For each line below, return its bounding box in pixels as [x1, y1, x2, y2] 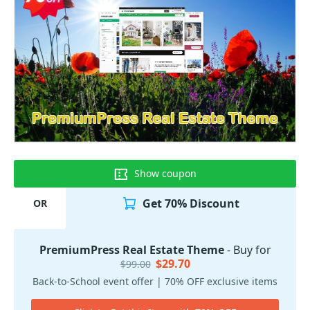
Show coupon [134, 167, 197, 180]
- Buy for [224, 242, 271, 257]
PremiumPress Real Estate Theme [39, 242, 224, 257]
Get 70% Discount [142, 195, 239, 211]
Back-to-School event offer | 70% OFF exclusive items [33, 275, 277, 288]
